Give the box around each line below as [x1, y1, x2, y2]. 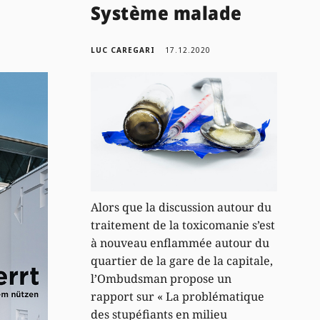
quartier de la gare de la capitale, [90, 252, 273, 269]
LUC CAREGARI [90, 44, 155, 55]
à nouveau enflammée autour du [90, 234, 269, 251]
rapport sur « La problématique [90, 288, 264, 304]
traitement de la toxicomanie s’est [90, 216, 275, 233]
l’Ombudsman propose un [90, 270, 231, 286]
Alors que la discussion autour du [90, 199, 271, 215]
